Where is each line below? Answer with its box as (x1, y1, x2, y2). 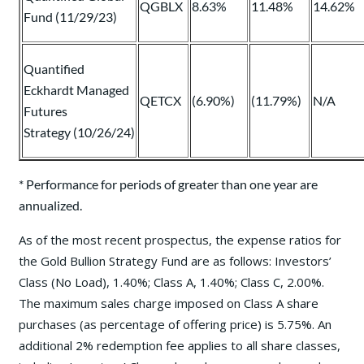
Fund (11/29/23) (24, 9, 117, 25)
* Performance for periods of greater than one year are (19, 176, 318, 193)
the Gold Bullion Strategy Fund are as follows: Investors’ (19, 253, 331, 270)
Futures (24, 103, 67, 119)
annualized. (19, 197, 82, 214)
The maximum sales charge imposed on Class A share (19, 295, 318, 312)
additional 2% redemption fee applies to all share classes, (19, 337, 340, 354)
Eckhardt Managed (24, 82, 129, 98)
